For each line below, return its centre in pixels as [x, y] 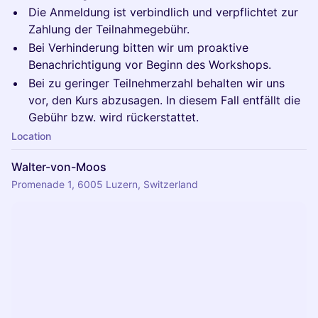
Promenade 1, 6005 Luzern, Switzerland [105, 184]
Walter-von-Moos [59, 167]
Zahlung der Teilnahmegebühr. [109, 29]
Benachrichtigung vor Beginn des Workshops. [150, 65]
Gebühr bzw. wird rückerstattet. [114, 117]
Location [31, 136]
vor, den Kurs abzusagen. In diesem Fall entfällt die [164, 100]
